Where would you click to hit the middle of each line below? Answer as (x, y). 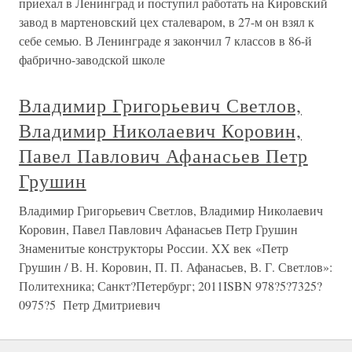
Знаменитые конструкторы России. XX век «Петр (154, 248)
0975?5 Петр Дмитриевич (90, 305)
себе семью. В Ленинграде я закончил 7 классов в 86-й (165, 41)
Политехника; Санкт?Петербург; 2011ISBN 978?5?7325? (170, 286)
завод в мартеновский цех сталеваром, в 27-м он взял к (167, 22)
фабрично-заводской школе (92, 60)
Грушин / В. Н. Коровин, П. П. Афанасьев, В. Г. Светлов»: (176, 267)
